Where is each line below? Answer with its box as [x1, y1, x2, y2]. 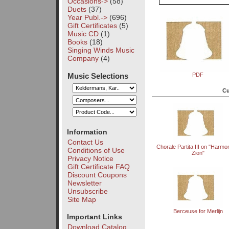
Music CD [67, 29, 99, 38]
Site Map [67, 195, 96, 203]
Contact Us [67, 138, 103, 146]
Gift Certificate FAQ [67, 162, 130, 171]
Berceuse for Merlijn [173, 208, 223, 215]
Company [67, 54, 99, 62]
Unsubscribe [67, 187, 108, 195]
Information [66, 127, 107, 136]
